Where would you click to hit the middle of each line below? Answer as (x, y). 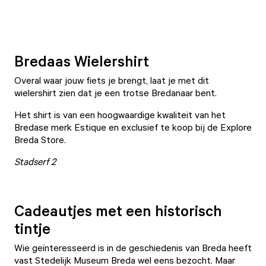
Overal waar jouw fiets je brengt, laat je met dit (112, 80)
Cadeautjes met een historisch (118, 210)
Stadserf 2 (35, 161)
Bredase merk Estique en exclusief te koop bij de (117, 127)
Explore (236, 127)
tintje (32, 228)
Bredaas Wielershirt (82, 61)
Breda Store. (40, 140)
